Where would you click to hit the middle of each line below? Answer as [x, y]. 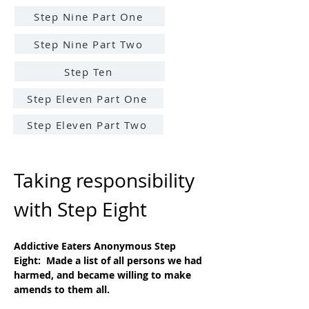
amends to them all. [62, 289]
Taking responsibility [107, 180]
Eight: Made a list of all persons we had [109, 260]
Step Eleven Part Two [87, 124]
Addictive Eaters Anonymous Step [96, 246]
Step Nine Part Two [88, 44]
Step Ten [88, 71]
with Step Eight [80, 209]
